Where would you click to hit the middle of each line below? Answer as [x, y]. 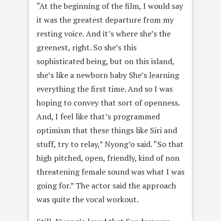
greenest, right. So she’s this [87, 47]
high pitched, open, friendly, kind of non [108, 158]
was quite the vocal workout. [88, 199]
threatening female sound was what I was [110, 172]
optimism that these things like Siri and [107, 130]
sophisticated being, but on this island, [105, 61]
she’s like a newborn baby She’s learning [108, 75]
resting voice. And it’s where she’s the [104, 34]
